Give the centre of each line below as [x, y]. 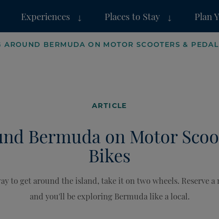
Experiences [46, 16]
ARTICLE [109, 105]
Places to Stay [132, 16]
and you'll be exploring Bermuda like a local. [109, 196]
